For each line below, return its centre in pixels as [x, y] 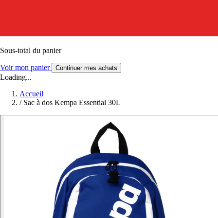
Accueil [31, 93]
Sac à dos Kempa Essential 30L [72, 102]
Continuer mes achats [86, 68]
